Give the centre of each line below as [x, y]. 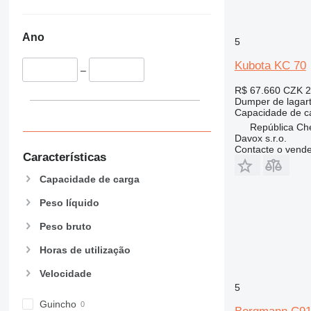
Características [64, 157]
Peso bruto [65, 227]
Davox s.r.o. [260, 138]
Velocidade [65, 274]
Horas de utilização [85, 250]
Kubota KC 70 [270, 65]
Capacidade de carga [89, 179]
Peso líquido [69, 202]
